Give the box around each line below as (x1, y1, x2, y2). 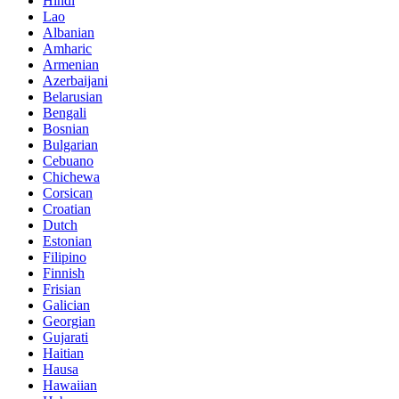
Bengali (43, 105, 86, 121)
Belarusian (43, 89, 102, 105)
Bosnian (43, 121, 89, 137)
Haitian (43, 346, 84, 362)
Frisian (43, 281, 81, 297)
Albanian (43, 25, 94, 41)
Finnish (43, 265, 85, 281)
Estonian (43, 233, 92, 249)
